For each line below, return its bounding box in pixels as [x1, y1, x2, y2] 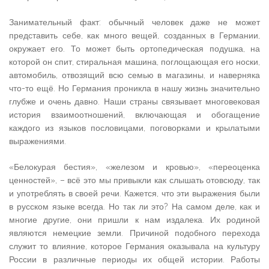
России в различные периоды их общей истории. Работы [9, 255, 260, 265]
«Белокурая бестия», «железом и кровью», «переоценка [9, 162, 260, 172]
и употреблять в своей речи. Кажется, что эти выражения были [9, 189, 260, 199]
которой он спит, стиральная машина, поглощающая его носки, [9, 57, 260, 67]
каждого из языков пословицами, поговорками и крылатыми [9, 123, 260, 133]
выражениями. [9, 136, 66, 147]
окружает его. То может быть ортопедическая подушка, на [9, 44, 260, 54]
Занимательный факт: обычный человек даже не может [9, 17, 260, 28]
